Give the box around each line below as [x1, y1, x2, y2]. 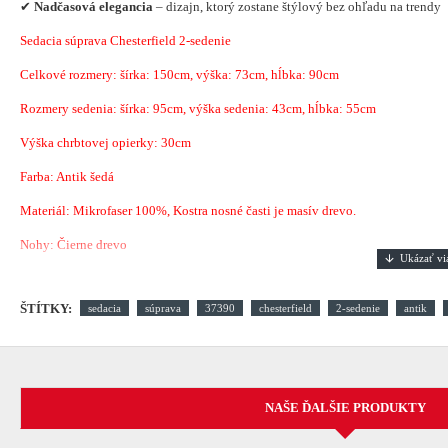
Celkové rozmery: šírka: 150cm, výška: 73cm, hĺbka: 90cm [20, 66, 339, 82]
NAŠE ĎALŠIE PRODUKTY [264, 400, 426, 416]
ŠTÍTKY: [20, 300, 72, 316]
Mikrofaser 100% [73, 202, 167, 218]
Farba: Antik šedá [20, 168, 114, 184]
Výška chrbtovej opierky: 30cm [20, 134, 191, 150]
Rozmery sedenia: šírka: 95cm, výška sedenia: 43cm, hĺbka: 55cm [20, 100, 376, 116]
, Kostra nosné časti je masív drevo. [167, 202, 356, 218]
